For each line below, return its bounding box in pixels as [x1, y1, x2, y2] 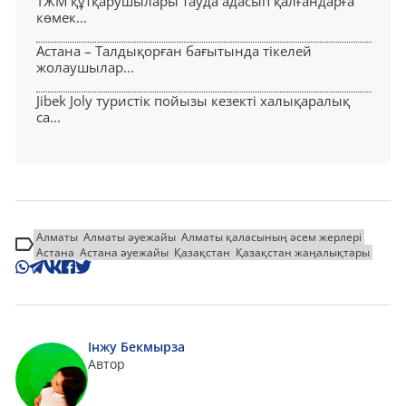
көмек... [36, 7, 87, 26]
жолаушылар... [36, 57, 134, 76]
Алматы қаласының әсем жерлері [181, 228, 362, 245]
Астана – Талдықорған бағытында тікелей [36, 41, 312, 60]
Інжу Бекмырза [88, 337, 185, 355]
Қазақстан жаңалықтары [236, 244, 370, 260]
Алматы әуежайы [83, 228, 176, 245]
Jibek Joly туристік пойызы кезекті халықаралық [36, 91, 350, 110]
